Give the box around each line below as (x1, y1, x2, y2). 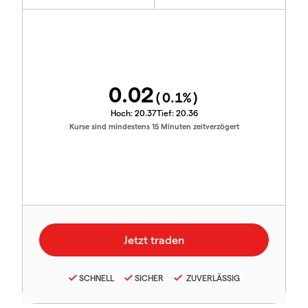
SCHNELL (78, 272, 114, 283)
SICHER (134, 272, 164, 283)
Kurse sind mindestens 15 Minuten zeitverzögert (69, 122, 239, 131)
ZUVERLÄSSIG (184, 272, 240, 283)
